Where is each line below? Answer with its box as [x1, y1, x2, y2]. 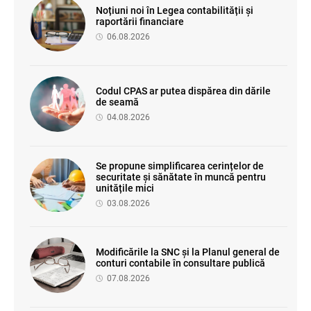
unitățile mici [96, 183, 154, 194]
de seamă [96, 96, 139, 108]
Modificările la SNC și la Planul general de [96, 246, 280, 258]
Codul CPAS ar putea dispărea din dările [96, 85, 271, 97]
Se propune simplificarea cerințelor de [96, 160, 264, 172]
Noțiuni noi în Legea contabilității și [96, 5, 253, 17]
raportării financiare [96, 16, 184, 28]
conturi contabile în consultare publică [96, 258, 265, 269]
